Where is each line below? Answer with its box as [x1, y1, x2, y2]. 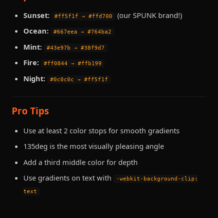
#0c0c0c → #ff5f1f [50, 76, 108, 83]
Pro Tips [12, 104, 49, 118]
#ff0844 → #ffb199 [44, 60, 102, 67]
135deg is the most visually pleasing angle [23, 141, 164, 151]
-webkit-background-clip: [116, 176, 198, 182]
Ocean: [23, 26, 49, 36]
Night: [23, 73, 45, 83]
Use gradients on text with [23, 173, 113, 183]
